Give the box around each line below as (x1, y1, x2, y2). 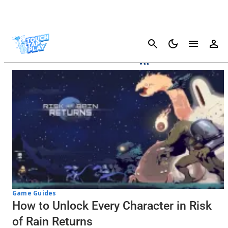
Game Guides (12, 188, 56, 197)
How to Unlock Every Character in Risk (12, 198, 212, 213)
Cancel (199, 39, 224, 48)
